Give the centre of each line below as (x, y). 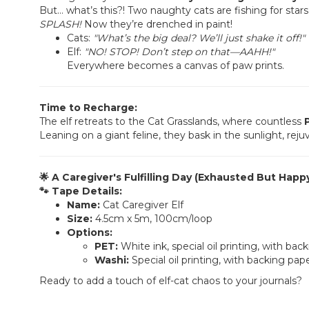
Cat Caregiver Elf (142, 205)
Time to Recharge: (88, 108)
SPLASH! (60, 24)
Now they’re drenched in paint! (157, 24)
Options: (90, 233)
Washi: (112, 260)
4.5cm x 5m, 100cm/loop (152, 219)
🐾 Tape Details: (81, 191)
